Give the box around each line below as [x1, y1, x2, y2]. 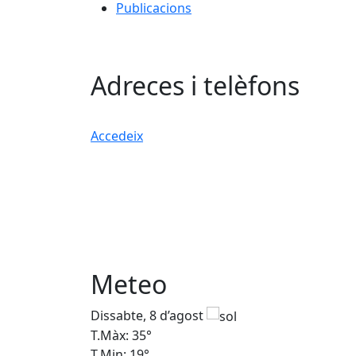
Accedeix [91, 127, 143, 145]
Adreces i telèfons [91, 68, 300, 103]
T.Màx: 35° [91, 327, 152, 345]
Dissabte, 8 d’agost [91, 306, 207, 324]
